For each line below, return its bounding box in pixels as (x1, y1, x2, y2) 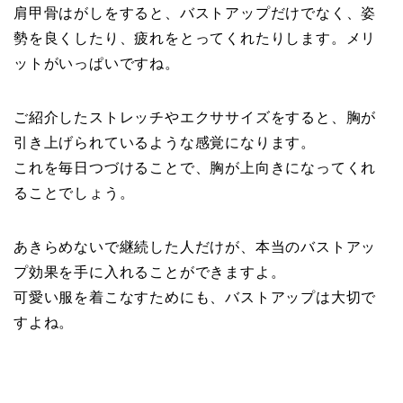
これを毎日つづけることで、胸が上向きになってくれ (13, 159, 377, 175)
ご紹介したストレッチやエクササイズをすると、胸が (13, 109, 377, 125)
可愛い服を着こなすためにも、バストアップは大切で (13, 289, 377, 305)
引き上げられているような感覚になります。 (13, 134, 316, 150)
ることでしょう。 (13, 184, 135, 201)
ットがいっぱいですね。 (13, 55, 180, 71)
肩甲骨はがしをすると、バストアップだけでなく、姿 (13, 4, 377, 21)
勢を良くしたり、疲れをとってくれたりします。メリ (13, 30, 377, 46)
